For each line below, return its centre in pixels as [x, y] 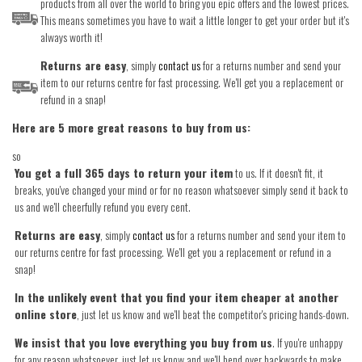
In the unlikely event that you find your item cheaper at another [177, 297]
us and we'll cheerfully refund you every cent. [103, 206]
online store [46, 314]
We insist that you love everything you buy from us [143, 342]
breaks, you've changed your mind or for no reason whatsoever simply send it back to [181, 189]
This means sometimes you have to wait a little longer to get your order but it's [195, 19]
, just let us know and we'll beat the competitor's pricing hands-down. [213, 314]
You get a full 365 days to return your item [124, 172]
